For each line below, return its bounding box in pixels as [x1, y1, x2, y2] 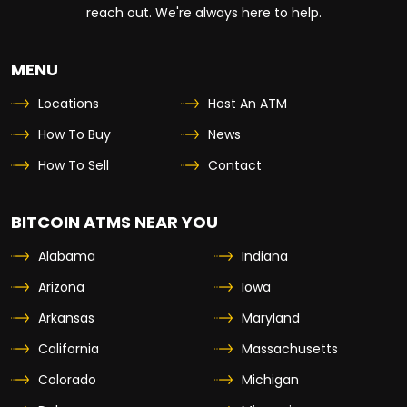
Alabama [38, 247, 95, 266]
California [38, 340, 99, 359]
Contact [207, 156, 262, 175]
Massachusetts [242, 340, 338, 359]
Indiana [242, 247, 288, 266]
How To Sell [38, 156, 109, 175]
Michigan [242, 371, 299, 390]
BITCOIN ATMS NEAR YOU [11, 211, 218, 234]
